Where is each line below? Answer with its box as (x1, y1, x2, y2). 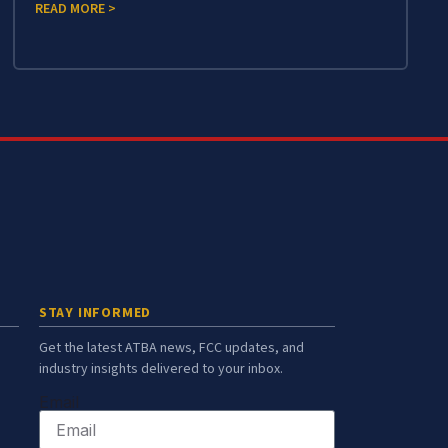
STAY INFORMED (38, 302, 152, 323)
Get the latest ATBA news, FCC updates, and (38, 337, 304, 358)
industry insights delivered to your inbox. (38, 358, 283, 379)
